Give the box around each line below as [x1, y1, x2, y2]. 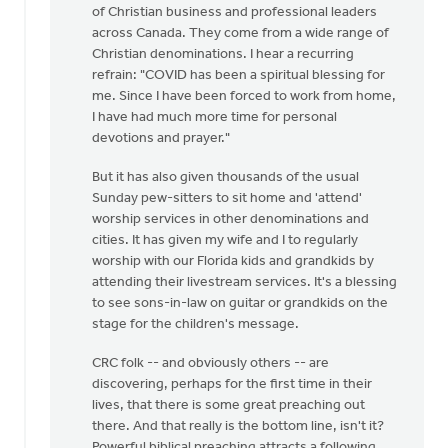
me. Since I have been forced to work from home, [92, 89, 396, 104]
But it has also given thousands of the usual [92, 170, 359, 185]
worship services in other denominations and [92, 212, 369, 227]
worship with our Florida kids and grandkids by [92, 254, 374, 269]
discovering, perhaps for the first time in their [92, 377, 372, 392]
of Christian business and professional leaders [92, 5, 377, 20]
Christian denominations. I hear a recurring [92, 47, 354, 62]
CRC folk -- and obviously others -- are [92, 356, 329, 371]
